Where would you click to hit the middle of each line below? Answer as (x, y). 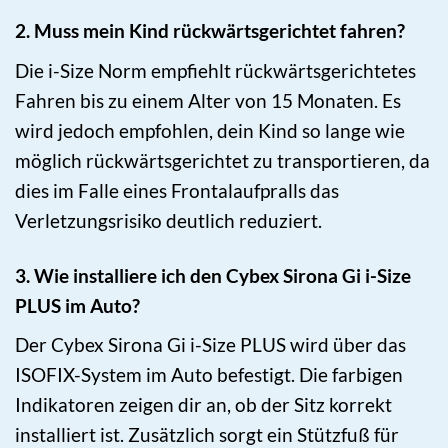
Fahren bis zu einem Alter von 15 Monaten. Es (208, 100)
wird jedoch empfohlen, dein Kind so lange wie (210, 130)
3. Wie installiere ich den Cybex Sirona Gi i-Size (213, 275)
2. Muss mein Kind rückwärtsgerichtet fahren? (210, 30)
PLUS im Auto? (77, 305)
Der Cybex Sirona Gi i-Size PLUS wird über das (210, 345)
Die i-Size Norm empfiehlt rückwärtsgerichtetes (215, 70)
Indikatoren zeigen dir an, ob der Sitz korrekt (203, 405)
